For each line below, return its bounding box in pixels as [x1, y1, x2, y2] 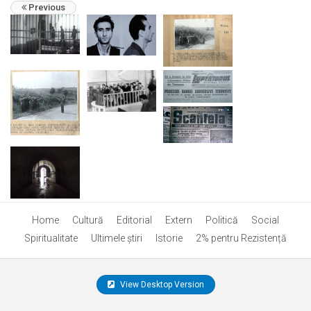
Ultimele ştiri [91, 232, 142, 244]
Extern [165, 214, 192, 226]
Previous [26, 1, 65, 12]
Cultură [72, 214, 103, 226]
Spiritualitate [24, 232, 78, 244]
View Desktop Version [117, 279, 204, 289]
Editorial [117, 214, 152, 226]
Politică [205, 214, 238, 226]
